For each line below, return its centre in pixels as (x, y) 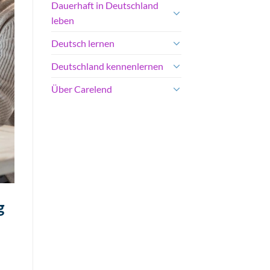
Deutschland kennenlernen (107, 66)
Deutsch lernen (83, 43)
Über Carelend (81, 89)
